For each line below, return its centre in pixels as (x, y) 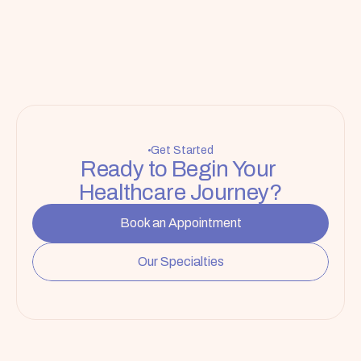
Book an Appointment (180, 222)
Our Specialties (180, 261)
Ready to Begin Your (178, 168)
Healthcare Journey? (180, 191)
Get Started (182, 149)
